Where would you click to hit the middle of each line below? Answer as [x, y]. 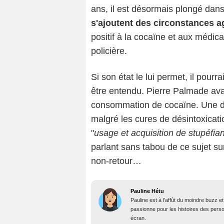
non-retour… [116, 161]
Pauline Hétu [147, 191]
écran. [138, 218]
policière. [109, 51]
